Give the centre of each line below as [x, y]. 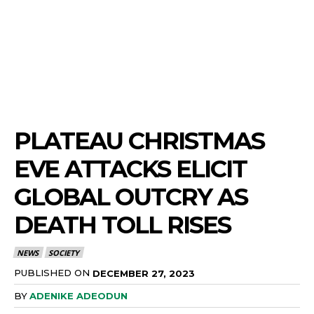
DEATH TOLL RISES [122, 225]
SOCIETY [64, 252]
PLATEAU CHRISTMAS [139, 141]
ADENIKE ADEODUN [78, 296]
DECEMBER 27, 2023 [144, 273]
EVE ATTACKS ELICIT [130, 169]
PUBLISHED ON [52, 272]
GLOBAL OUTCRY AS [131, 197]
